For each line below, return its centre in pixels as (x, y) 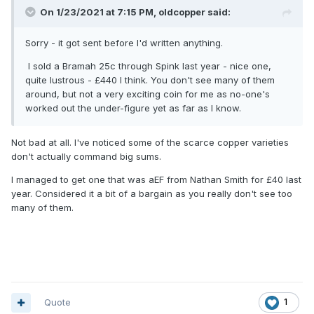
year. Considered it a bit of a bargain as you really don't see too (152, 194)
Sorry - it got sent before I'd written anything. (124, 43)
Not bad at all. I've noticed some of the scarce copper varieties (150, 143)
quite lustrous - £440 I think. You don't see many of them (150, 80)
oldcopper (182, 12)
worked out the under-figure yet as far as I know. (133, 108)
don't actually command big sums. (86, 157)
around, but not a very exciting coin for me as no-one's (148, 94)
